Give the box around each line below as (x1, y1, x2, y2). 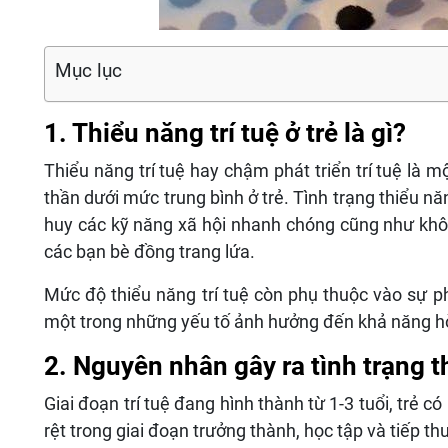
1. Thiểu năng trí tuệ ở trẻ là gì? (44, 118, 406, 149)
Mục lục (55, 59, 122, 83)
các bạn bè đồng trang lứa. (44, 241, 255, 263)
